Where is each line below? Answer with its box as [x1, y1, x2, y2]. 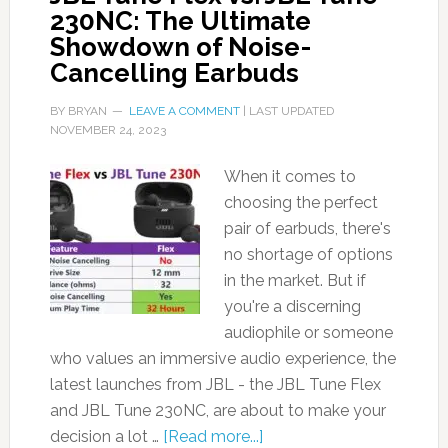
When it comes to [223, 167, 356, 186]
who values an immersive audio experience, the [49, 349, 396, 368]
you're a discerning [223, 297, 361, 316]
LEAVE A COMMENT [128, 104, 240, 118]
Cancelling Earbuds [49, 58, 299, 88]
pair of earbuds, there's [223, 219, 391, 238]
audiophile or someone [223, 323, 393, 342]
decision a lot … [49, 427, 163, 446]
